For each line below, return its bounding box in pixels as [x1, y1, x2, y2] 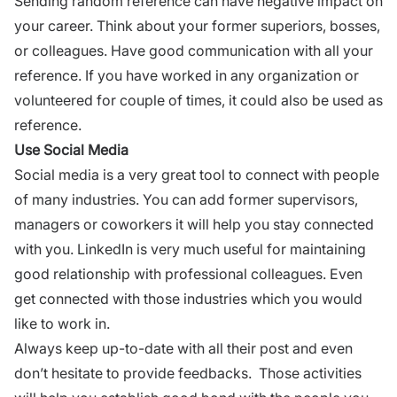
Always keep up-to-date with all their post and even [14, 339, 353, 357]
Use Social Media [14, 140, 128, 159]
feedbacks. [178, 363, 252, 382]
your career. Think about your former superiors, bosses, [14, 16, 380, 35]
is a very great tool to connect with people [99, 165, 379, 183]
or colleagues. [14, 41, 111, 59]
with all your [290, 41, 373, 59]
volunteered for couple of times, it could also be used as [14, 90, 383, 109]
